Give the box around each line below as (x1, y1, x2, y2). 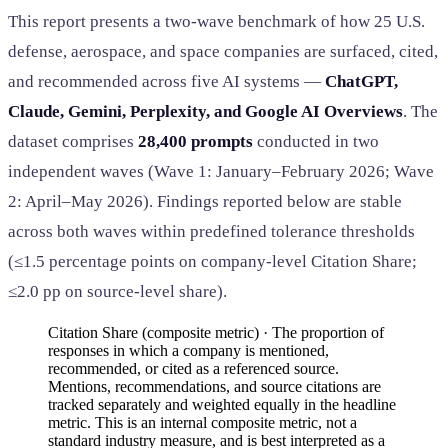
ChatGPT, (325, 72, 398, 92)
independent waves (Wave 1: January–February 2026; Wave (8, 162, 434, 182)
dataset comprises (8, 132, 138, 152)
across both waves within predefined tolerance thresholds (8, 222, 415, 242)
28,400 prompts (138, 132, 253, 152)
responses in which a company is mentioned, (48, 342, 329, 360)
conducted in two (253, 132, 379, 152)
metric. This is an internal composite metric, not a (48, 414, 357, 432)
